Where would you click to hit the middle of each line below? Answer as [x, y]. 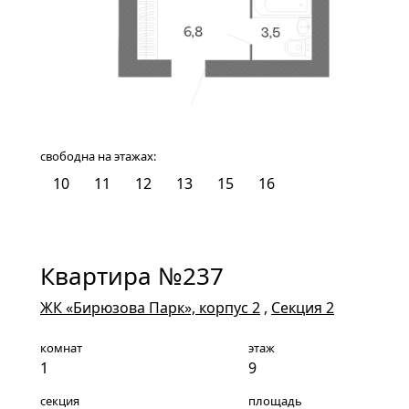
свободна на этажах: [98, 156]
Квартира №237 [132, 275]
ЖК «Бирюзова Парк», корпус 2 [150, 307]
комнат [61, 347]
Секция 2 [303, 307]
